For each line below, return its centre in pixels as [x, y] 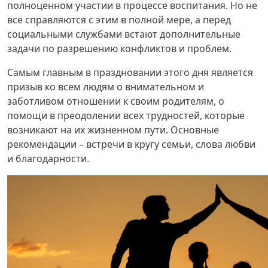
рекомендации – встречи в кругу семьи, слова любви [131, 144]
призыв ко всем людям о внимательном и [106, 87]
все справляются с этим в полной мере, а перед [119, 20]
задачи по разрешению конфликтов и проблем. [119, 48]
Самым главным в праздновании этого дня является [130, 72]
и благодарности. [48, 159]
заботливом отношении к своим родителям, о [116, 101]
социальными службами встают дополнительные [124, 34]
